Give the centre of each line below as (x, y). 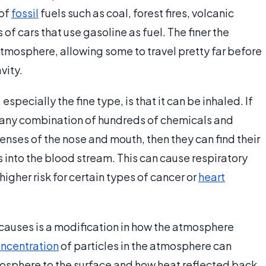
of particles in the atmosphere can (145, 246)
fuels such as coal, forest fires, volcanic (136, 13)
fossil (25, 13)
